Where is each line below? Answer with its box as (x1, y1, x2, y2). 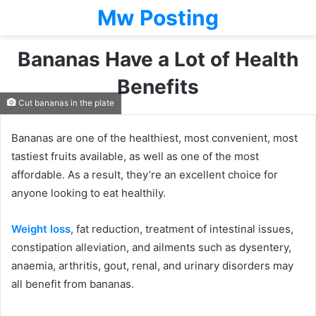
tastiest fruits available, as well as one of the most (11, 150, 259, 163)
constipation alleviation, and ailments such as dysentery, (11, 241, 291, 254)
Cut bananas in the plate (16, 98, 114, 108)
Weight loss (11, 222, 71, 236)
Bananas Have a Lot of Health (18, 47, 298, 71)
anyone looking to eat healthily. (11, 186, 166, 200)
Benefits (117, 75, 199, 99)
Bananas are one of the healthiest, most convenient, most (11, 131, 298, 145)
